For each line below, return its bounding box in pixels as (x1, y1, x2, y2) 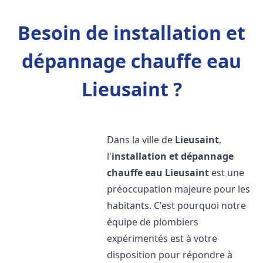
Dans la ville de (107, 133, 176, 146)
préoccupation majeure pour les (107, 183, 251, 195)
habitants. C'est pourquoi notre (107, 199, 247, 212)
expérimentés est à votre (107, 232, 218, 245)
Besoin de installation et (18, 20, 245, 45)
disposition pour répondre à (107, 248, 233, 261)
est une (209, 166, 245, 179)
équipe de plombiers (107, 215, 199, 228)
